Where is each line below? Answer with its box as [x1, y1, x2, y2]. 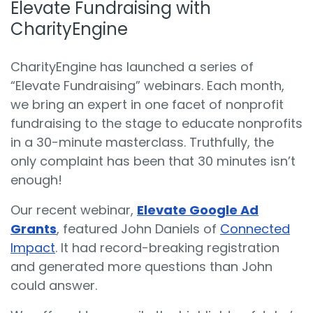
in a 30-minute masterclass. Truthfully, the [10, 133, 274, 151]
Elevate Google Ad [137, 201, 259, 219]
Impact [10, 238, 55, 256]
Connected [220, 219, 290, 238]
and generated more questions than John [10, 257, 272, 275]
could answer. [10, 276, 97, 294]
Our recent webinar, [10, 201, 137, 219]
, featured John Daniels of [57, 219, 220, 238]
